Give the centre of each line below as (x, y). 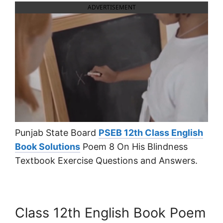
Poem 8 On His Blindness (134, 147)
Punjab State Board (57, 133)
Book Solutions (48, 147)
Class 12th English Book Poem (110, 213)
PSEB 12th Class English (151, 133)
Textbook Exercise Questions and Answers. (106, 161)
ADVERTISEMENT (111, 7)
